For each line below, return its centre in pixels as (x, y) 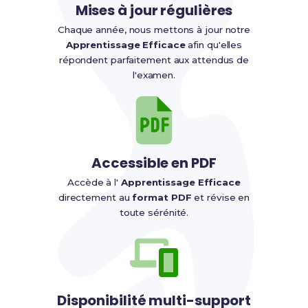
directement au (95, 197)
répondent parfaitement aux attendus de (154, 59)
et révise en (221, 197)
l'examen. (154, 75)
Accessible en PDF (154, 163)
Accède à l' (94, 182)
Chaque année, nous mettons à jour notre (154, 29)
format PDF (162, 197)
